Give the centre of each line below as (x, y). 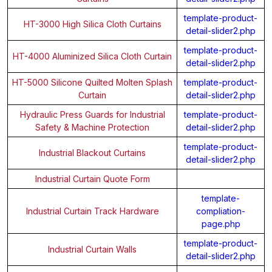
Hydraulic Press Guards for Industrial (92, 114)
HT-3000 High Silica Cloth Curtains (92, 24)
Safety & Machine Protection (92, 127)
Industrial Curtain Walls (92, 249)
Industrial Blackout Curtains (92, 152)
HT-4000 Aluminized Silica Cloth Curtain (92, 56)
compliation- (221, 211)
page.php (221, 223)
